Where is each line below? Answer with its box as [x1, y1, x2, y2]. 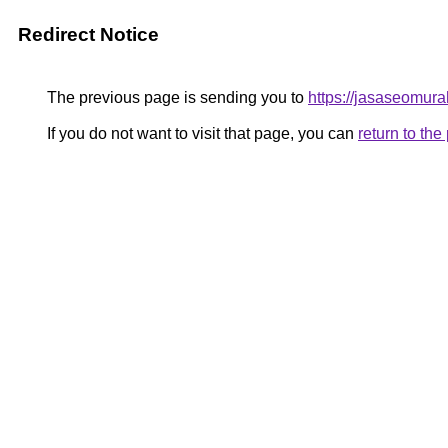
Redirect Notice [18, 24, 159, 45]
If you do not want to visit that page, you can [43, 125, 358, 142]
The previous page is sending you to [43, 89, 308, 106]
